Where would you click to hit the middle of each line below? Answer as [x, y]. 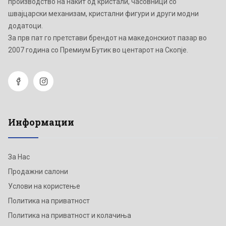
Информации [41, 122]
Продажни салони [38, 171]
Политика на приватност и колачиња [70, 215]
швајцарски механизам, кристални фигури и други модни [103, 13]
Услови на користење [44, 186]
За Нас [19, 157]
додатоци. [25, 25]
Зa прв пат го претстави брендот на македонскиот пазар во [107, 38]
